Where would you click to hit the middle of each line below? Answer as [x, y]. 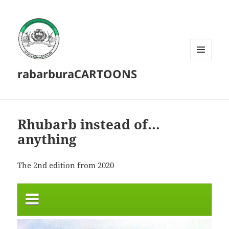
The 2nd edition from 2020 [66, 165]
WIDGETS [205, 81]
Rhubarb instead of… [89, 124]
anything [47, 139]
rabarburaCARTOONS [77, 74]
